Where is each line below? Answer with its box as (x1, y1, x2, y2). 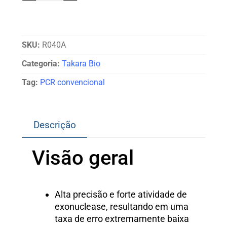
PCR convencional (40, 77, 105, 87)
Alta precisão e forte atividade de (55, 189, 187, 200)
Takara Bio (62, 58, 100, 68)
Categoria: (22, 58, 60, 68)
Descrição (33, 119, 76, 131)
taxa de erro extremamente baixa (55, 213, 189, 224)
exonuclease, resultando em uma (55, 201, 188, 212)
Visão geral (32, 146, 134, 170)
